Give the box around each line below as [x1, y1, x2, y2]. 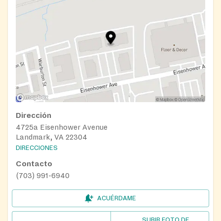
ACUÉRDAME [97, 194, 136, 202]
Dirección [16, 111, 51, 119]
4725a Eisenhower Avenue [16, 123, 108, 131]
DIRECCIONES [16, 144, 58, 151]
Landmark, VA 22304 [16, 133, 87, 141]
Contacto [16, 159, 52, 168]
